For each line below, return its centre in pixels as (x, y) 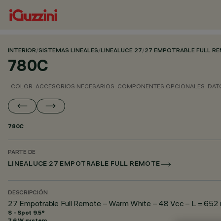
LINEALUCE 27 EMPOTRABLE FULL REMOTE (84, 165)
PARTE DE (22, 153)
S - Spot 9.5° (26, 212)
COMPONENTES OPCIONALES (161, 86)
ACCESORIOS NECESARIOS (75, 86)
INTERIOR (22, 51)
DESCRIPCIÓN (28, 193)
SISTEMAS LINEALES (68, 51)
